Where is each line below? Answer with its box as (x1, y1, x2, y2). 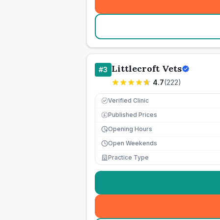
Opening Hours (108, 125, 152, 133)
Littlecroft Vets (111, 63, 182, 74)
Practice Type (108, 154, 149, 161)
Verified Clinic (108, 97, 149, 104)
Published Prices (108, 111, 157, 118)
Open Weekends (108, 139, 157, 147)
